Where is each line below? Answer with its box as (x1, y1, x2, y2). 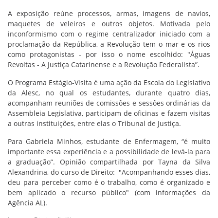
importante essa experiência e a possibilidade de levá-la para (8, 147, 210, 156)
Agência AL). (8, 198, 47, 207)
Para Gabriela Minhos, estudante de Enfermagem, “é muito (8, 137, 210, 146)
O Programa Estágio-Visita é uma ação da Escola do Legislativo (8, 78, 210, 87)
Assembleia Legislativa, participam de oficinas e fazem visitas (8, 109, 210, 118)
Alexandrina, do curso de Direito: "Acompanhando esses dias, (8, 167, 210, 177)
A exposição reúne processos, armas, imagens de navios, (8, 9, 210, 18)
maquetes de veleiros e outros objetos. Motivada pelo (8, 19, 210, 28)
